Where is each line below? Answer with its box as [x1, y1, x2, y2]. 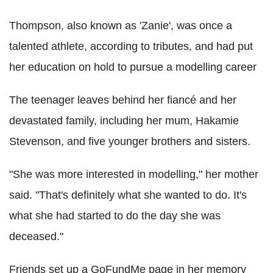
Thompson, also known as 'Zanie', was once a [9, 19, 232, 32]
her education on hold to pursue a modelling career [9, 61, 257, 74]
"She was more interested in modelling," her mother [9, 168, 258, 181]
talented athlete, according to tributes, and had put [9, 40, 253, 53]
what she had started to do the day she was [9, 210, 221, 222]
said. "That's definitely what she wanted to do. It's [9, 189, 247, 202]
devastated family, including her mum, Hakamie [9, 115, 239, 127]
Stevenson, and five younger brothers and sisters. [9, 135, 250, 148]
